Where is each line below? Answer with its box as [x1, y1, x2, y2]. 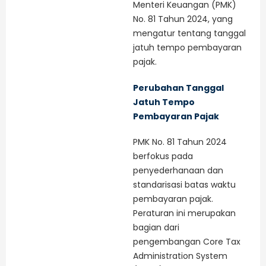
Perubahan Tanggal [133, 81, 224, 94]
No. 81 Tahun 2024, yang [133, 13, 233, 26]
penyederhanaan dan [133, 164, 223, 177]
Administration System [133, 250, 227, 262]
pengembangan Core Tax [133, 236, 240, 248]
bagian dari [133, 221, 179, 234]
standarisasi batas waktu [133, 179, 236, 191]
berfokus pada [133, 150, 193, 163]
